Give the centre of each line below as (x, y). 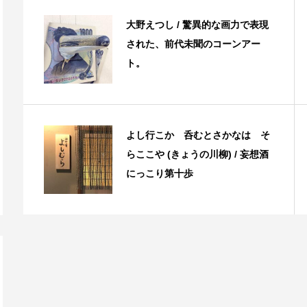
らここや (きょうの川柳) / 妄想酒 (197, 155)
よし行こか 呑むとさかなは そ (198, 135)
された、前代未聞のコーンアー (193, 44)
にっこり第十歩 (160, 174)
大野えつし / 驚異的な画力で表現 (197, 25)
